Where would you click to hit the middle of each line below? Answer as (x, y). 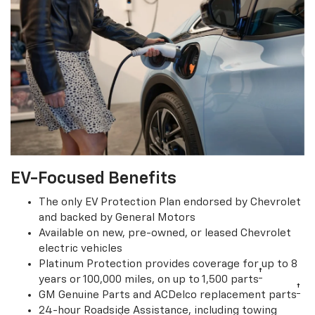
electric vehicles (81, 248)
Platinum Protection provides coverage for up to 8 (168, 264)
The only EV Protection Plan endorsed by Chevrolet (170, 202)
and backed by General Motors (117, 217)
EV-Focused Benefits (94, 178)
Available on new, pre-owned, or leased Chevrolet (165, 233)
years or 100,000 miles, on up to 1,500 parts (149, 279)
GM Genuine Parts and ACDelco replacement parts (168, 295)
